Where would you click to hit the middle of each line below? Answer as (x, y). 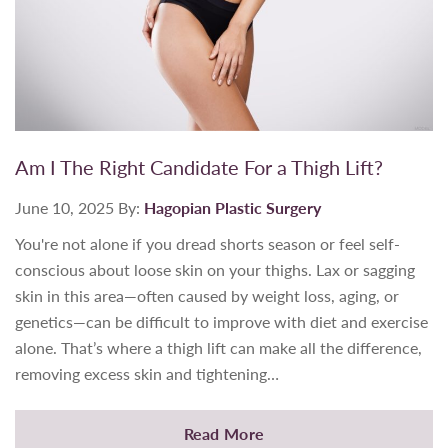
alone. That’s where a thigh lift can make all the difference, (218, 347)
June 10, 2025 (64, 207)
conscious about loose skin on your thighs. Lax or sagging (215, 269)
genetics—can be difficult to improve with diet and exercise (221, 321)
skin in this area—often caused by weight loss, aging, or (207, 295)
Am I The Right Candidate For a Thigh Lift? (199, 166)
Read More (224, 433)
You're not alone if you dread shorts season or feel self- (207, 243)
